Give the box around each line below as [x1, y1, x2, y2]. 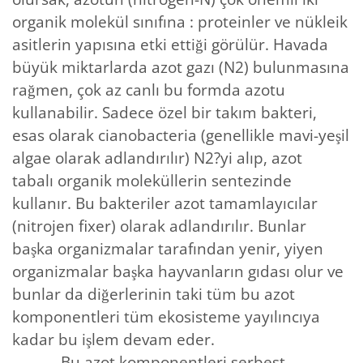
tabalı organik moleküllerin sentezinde [12, 169, 292, 191]
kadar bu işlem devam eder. [12, 328, 215, 350]
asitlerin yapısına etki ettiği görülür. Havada [12, 33, 328, 55]
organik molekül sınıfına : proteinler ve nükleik [12, 11, 348, 32]
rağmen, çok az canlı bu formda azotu [12, 79, 285, 100]
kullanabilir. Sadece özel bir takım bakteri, [12, 101, 317, 123]
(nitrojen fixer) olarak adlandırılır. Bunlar [12, 215, 306, 237]
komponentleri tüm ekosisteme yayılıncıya [12, 305, 320, 327]
